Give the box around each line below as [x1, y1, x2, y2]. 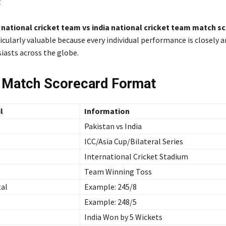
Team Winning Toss [84, 166, 152, 177]
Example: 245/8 [84, 181, 137, 192]
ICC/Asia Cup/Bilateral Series [84, 136, 183, 146]
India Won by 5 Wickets [84, 211, 162, 222]
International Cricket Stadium [84, 151, 188, 161]
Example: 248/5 [84, 196, 137, 207]
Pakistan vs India [84, 121, 142, 131]
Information [84, 105, 130, 116]
